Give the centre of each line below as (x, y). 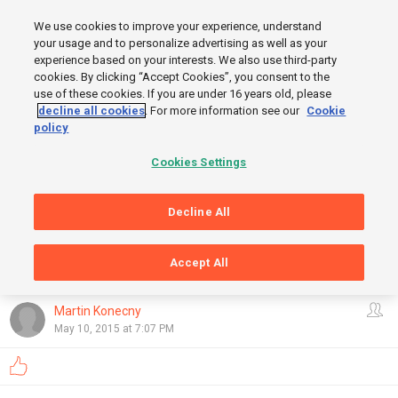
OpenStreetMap (293, 285)
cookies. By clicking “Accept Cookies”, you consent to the (182, 77)
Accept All (199, 263)
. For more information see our (224, 111)
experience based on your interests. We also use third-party (186, 60)
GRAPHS (39, 266)
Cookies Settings (199, 162)
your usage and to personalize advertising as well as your (181, 43)
